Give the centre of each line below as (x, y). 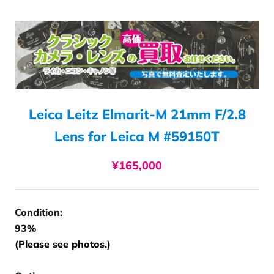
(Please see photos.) (63, 244)
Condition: (39, 213)
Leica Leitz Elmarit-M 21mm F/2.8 (137, 115)
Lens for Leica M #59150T (137, 137)
